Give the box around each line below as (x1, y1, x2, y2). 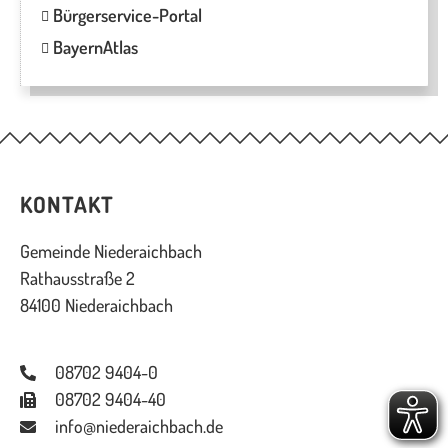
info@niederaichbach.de (55, 415, 223, 437)
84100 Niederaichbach (20, 294, 173, 316)
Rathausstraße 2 (20, 267, 135, 289)
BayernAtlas (49, 36, 138, 58)
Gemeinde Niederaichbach (20, 240, 202, 262)
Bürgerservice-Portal (49, 4, 202, 26)
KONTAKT (20, 190, 114, 218)
